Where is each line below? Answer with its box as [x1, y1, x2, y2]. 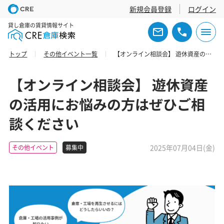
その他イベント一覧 [43, 49, 98, 58]
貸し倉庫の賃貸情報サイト [8, 20, 74, 29]
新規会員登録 [129, 4, 171, 14]
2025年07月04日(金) [149, 142, 215, 152]
